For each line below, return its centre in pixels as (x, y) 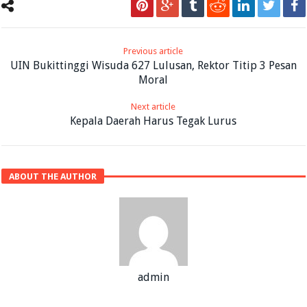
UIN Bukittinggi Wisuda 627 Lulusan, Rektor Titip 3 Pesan (153, 65)
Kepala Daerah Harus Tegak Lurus (153, 121)
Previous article (153, 51)
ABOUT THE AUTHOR (53, 176)
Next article (153, 106)
